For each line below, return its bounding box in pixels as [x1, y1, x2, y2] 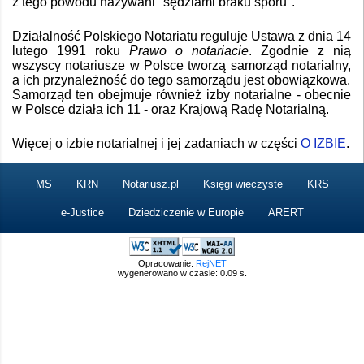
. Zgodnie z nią [249, 43, 351, 58]
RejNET [195, 258, 227, 268]
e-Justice [60, 206, 104, 219]
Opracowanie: [137, 258, 196, 268]
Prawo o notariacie [129, 43, 249, 58]
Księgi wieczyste [202, 177, 283, 190]
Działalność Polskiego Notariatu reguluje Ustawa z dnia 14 [12, 28, 351, 43]
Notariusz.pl [122, 177, 179, 190]
